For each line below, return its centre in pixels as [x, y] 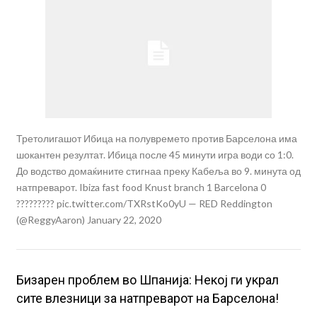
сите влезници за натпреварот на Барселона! [147, 298]
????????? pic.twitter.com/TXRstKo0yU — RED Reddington [144, 203]
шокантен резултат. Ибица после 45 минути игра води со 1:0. [155, 154]
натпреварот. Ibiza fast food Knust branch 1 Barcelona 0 [141, 187]
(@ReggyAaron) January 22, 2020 [88, 219]
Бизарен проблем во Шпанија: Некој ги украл [147, 279]
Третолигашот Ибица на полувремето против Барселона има [156, 138]
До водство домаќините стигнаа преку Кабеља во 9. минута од [158, 171]
